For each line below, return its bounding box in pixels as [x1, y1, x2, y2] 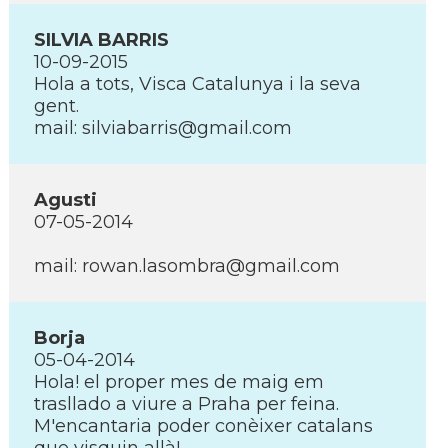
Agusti [34, 189, 97, 211]
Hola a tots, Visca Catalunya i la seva [34, 73, 361, 95]
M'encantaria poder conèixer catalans [34, 415, 373, 437]
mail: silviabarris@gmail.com [34, 117, 292, 139]
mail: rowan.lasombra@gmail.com [34, 255, 340, 277]
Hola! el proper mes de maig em [34, 371, 324, 393]
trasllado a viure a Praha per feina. [34, 393, 339, 415]
